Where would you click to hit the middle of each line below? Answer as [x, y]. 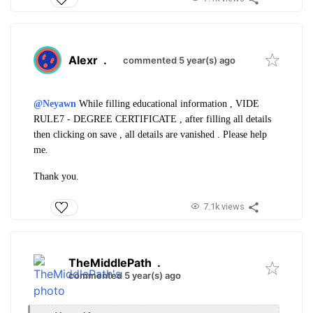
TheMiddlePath [110, 263]
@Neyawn [55, 103]
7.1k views [224, 207]
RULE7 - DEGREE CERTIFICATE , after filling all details [152, 119]
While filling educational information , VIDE [169, 103]
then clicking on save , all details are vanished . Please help [150, 134]
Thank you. [56, 176]
